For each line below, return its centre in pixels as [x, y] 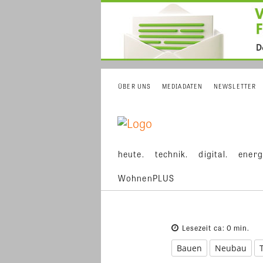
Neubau [231, 248]
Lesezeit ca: [204, 227]
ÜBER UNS [135, 86]
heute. [131, 154]
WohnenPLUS [146, 178]
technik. [171, 154]
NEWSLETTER [235, 86]
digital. [213, 154]
